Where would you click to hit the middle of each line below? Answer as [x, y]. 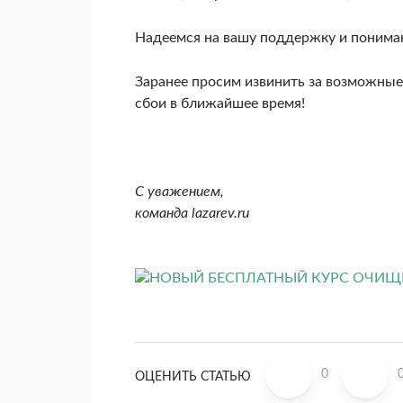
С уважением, [179, 191]
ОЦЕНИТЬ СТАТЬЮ [193, 377]
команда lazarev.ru [192, 213]
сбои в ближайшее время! [220, 103]
